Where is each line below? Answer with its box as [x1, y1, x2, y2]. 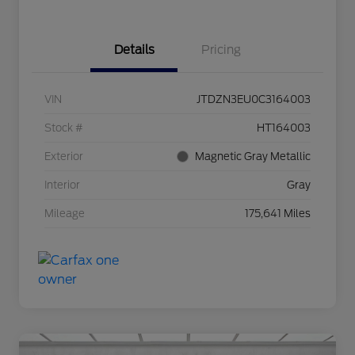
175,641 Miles [245, 208, 311, 220]
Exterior [44, 151, 83, 163]
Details [113, 43, 155, 58]
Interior [44, 179, 80, 192]
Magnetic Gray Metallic [195, 151, 311, 163]
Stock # [44, 122, 83, 135]
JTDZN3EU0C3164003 [197, 94, 311, 106]
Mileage [44, 208, 85, 220]
